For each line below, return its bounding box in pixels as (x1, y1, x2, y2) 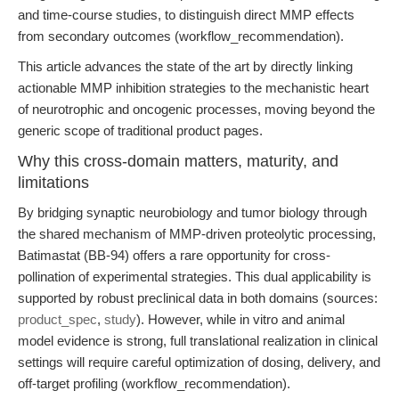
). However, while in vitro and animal (136, 312, 345, 327)
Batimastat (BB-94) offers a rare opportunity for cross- (18, 248, 330, 263)
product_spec (18, 312, 97, 327)
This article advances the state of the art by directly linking (18, 59, 353, 74)
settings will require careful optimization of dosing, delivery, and (18, 354, 380, 370)
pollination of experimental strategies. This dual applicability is (18, 269, 371, 284)
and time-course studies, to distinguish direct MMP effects (18, 7, 354, 22)
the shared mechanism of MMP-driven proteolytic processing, (18, 226, 376, 241)
